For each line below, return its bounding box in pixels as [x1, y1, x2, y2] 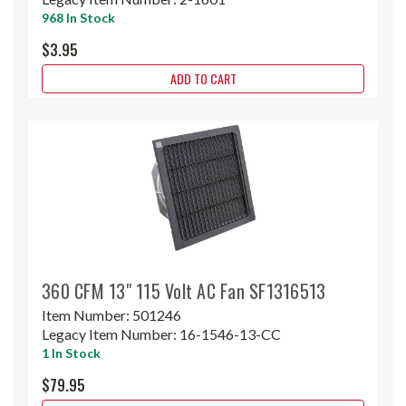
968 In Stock [42, 9, 115, 25]
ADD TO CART [169, 68, 237, 88]
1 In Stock [42, 344, 101, 361]
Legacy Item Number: [42, 324, 179, 343]
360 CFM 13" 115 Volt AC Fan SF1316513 [42, 276, 326, 304]
